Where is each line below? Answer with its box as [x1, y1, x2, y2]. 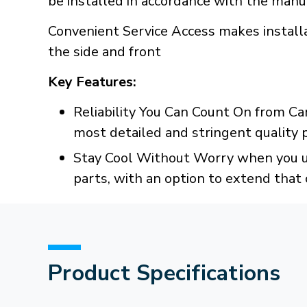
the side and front [48, 42, 161, 61]
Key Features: [48, 73, 136, 91]
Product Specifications [48, 258, 281, 288]
